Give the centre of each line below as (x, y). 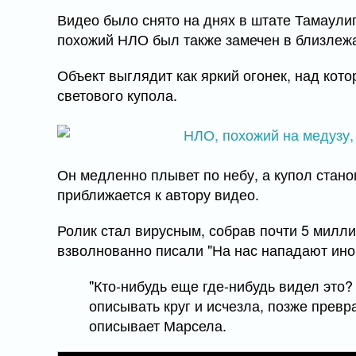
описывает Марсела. (158, 325)
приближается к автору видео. (158, 194)
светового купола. (119, 95)
